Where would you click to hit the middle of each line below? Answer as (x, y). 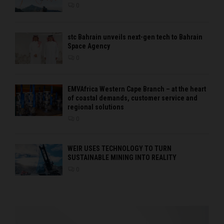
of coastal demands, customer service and (132, 98)
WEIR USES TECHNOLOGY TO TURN (119, 149)
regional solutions (96, 107)
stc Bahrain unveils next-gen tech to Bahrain (135, 37)
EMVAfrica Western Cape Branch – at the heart (137, 89)
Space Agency (89, 46)
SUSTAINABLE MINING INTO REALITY (122, 158)
